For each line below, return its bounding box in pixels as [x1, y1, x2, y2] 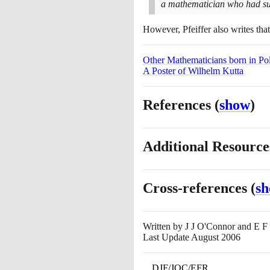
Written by [143, 221, 185, 231]
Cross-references [143, 180, 251, 196]
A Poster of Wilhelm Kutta [143, 66, 243, 76]
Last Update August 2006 [143, 232, 240, 242]
